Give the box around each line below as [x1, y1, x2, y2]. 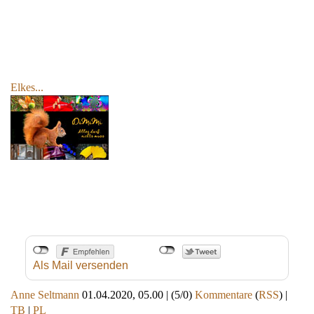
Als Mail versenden [32, 259, 128, 272]
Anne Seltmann [11, 289, 79, 301]
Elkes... [11, 81, 43, 94]
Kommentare [195, 289, 252, 301]
